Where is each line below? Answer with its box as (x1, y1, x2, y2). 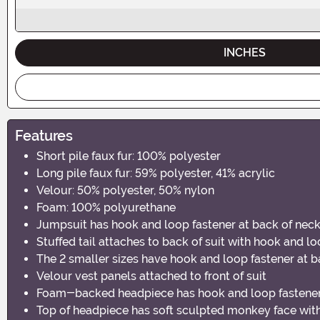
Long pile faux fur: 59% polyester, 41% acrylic (36, 166, 275, 180)
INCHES (224, 45, 266, 59)
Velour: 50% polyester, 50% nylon (36, 183, 214, 197)
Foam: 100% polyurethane (36, 200, 176, 214)
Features (15, 126, 73, 144)
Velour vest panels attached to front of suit (36, 269, 266, 283)
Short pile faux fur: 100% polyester (36, 149, 221, 163)
